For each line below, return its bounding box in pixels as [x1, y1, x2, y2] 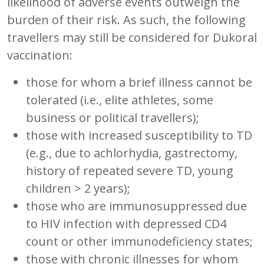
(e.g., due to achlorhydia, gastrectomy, [26, 144, 237, 161]
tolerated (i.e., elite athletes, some [26, 91, 213, 108]
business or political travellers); [26, 109, 199, 126]
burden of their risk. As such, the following [7, 11, 246, 28]
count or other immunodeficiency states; [26, 233, 253, 249]
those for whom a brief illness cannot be [26, 74, 252, 90]
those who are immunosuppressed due [26, 197, 247, 214]
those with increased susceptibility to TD [26, 127, 252, 143]
